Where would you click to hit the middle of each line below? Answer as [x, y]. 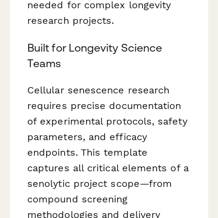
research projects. [71, 21]
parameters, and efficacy [87, 136]
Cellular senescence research [99, 90]
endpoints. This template [87, 152]
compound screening [78, 199]
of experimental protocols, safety [107, 121]
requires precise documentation [104, 105]
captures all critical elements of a [108, 168]
